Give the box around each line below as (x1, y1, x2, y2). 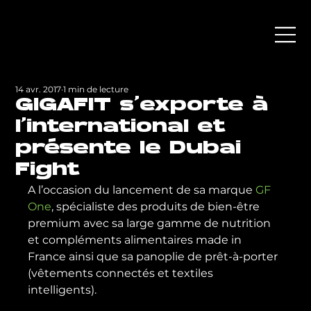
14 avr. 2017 (15, 84, 62, 94)
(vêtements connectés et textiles (28, 267, 217, 280)
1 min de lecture (63, 84, 129, 94)
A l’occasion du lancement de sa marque (28, 183, 256, 196)
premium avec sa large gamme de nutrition (28, 217, 274, 230)
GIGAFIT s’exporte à (15, 97, 269, 115)
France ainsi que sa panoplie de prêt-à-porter (28, 250, 281, 263)
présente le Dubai (15, 140, 242, 158)
